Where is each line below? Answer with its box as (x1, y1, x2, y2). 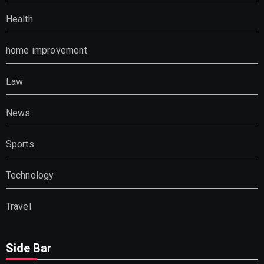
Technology (5, 169, 54, 181)
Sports (5, 138, 34, 150)
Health (5, 13, 33, 25)
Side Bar (5, 240, 52, 255)
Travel (5, 200, 31, 212)
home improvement (5, 44, 87, 56)
